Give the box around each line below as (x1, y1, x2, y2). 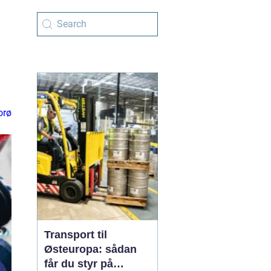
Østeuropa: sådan (44, 243, 137, 255)
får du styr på (44, 258, 113, 270)
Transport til (44, 229, 107, 241)
